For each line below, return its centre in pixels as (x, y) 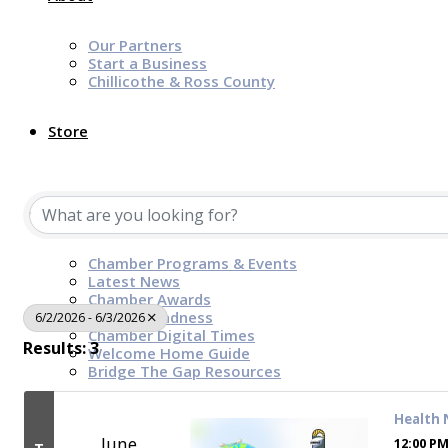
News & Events (102, 213)
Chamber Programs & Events (192, 263)
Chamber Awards (149, 299)
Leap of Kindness (150, 317)
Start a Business (147, 63)
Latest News (134, 281)
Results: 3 (61, 347)
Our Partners (135, 45)
